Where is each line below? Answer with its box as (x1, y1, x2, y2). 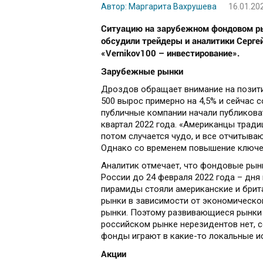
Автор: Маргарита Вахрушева (101, 2, 217, 12)
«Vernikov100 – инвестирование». (101, 47, 240, 59)
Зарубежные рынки (101, 65, 183, 77)
